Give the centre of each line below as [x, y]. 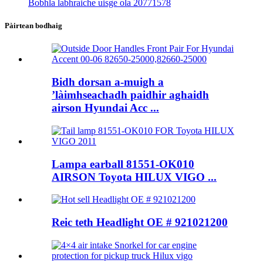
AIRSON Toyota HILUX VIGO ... [134, 177]
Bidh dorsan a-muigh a [108, 82]
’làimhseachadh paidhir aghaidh [130, 95]
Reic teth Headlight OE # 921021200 [140, 222]
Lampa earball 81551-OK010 [123, 164]
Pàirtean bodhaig [33, 26]
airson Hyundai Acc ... [105, 108]
